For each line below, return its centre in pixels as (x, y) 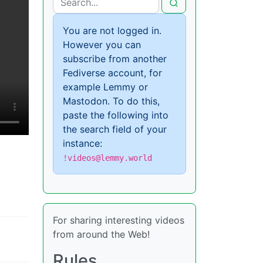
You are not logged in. (112, 30)
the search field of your (115, 129)
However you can (102, 44)
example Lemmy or (105, 87)
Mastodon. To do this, (111, 101)
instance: (82, 143)
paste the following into (116, 115)
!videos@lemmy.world (107, 158)
